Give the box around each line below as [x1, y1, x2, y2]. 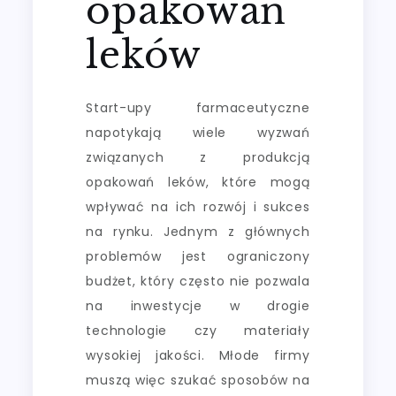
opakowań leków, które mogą [86, 172, 310, 191]
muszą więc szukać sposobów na [86, 370, 310, 389]
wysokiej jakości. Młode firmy [86, 346, 310, 364]
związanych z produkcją [86, 148, 310, 166]
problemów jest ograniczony [86, 247, 310, 265]
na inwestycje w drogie [86, 296, 310, 315]
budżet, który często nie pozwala [86, 271, 310, 290]
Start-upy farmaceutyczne [86, 98, 310, 117]
